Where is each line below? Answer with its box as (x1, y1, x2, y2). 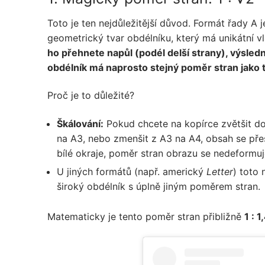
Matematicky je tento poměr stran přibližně (47, 210, 244, 222)
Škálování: (57, 117, 104, 130)
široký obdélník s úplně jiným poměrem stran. (57, 180, 260, 192)
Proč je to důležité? (47, 89, 134, 102)
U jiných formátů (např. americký (57, 165, 206, 177)
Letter (206, 165, 233, 177)
